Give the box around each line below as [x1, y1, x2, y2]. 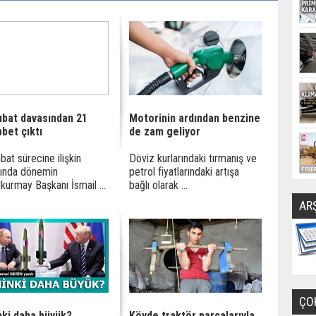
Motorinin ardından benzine [129, 111, 260, 125]
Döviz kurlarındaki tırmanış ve [129, 152, 257, 165]
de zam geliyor [129, 125, 200, 138]
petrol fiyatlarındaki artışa [129, 165, 239, 178]
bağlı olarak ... [129, 178, 188, 192]
